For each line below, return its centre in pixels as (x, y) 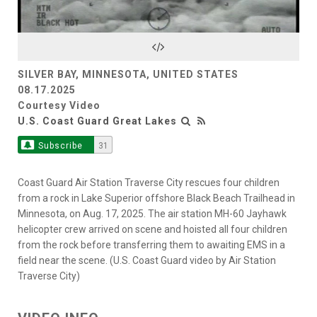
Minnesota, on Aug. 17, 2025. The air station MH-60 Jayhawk (152, 213)
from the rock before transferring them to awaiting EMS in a (151, 244)
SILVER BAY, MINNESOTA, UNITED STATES (128, 74)
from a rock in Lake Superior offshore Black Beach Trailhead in (156, 198)
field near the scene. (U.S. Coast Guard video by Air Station (147, 260)
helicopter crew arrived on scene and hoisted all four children (152, 229)
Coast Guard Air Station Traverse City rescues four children (149, 182)
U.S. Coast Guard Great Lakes (97, 121)
